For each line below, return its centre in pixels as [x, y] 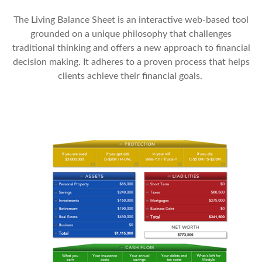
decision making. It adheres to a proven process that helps [131, 62]
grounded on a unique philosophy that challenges [131, 34]
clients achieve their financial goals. [131, 76]
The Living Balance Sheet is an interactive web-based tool [131, 20]
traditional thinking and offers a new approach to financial [131, 48]
